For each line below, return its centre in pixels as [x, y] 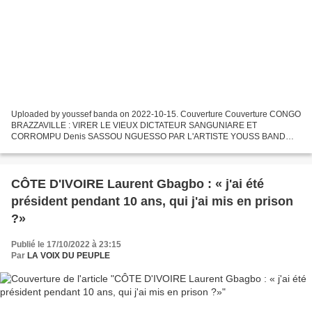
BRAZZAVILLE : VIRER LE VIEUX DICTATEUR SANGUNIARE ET [134, 126]
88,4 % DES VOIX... [48, 159]
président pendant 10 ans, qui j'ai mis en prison [152, 202]
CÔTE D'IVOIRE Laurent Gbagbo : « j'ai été [138, 184]
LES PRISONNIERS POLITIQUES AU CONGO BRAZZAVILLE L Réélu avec [153, 148]
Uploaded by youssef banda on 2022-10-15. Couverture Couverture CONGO [156, 115]
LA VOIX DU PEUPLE [69, 256]
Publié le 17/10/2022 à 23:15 [66, 245]
